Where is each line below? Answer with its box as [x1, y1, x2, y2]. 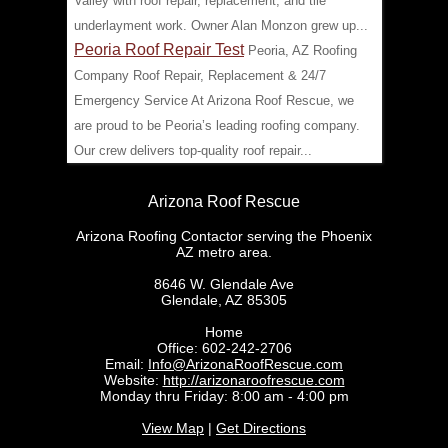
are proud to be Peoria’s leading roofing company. [74, 118, 360, 134]
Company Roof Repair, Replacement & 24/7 [74, 68, 326, 84]
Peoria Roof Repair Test [74, 41, 244, 59]
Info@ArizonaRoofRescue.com [148, 356, 343, 373]
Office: [156, 340, 202, 357]
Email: [105, 356, 148, 373]
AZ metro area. [176, 244, 272, 261]
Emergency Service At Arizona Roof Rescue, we [74, 93, 354, 109]
